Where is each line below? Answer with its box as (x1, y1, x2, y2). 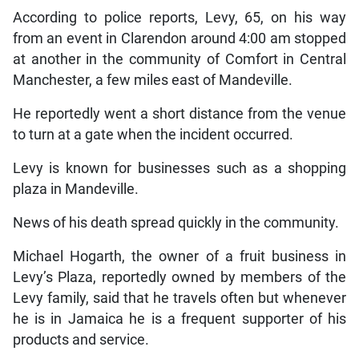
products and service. (12, 331, 149, 348)
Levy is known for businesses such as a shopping (12, 159, 347, 176)
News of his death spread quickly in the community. (12, 214, 339, 231)
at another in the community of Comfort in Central (12, 50, 347, 67)
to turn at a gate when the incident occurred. (12, 126, 293, 143)
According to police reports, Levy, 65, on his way (12, 9, 347, 26)
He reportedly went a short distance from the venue (12, 105, 347, 122)
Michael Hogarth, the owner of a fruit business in (12, 248, 347, 264)
